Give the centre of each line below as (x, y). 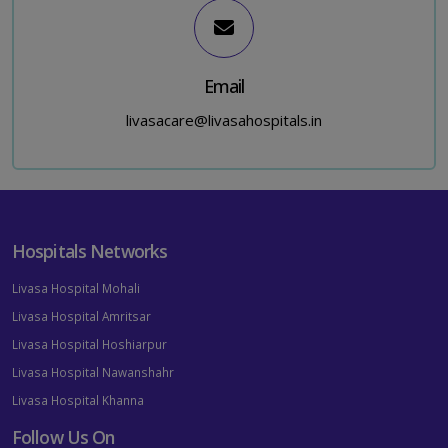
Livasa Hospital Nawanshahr (93, 372)
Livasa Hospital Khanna (78, 400)
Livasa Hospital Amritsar (81, 316)
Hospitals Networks (90, 251)
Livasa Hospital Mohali (76, 288)
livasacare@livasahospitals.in (224, 120)
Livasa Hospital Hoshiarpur (89, 344)
